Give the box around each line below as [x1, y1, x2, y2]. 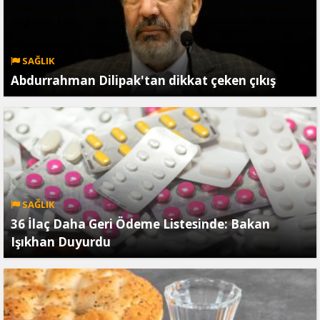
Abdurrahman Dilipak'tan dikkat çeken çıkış [11, 72, 276, 89]
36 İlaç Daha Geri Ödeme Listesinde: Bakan [11, 216, 270, 232]
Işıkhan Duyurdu [11, 234, 111, 250]
